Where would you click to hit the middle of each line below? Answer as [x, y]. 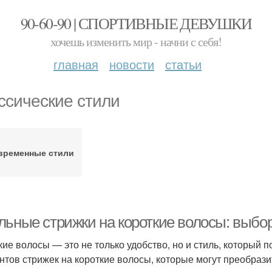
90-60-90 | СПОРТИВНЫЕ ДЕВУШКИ [136, 23]
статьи [183, 64]
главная [76, 64]
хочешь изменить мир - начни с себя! [136, 42]
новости [132, 64]
